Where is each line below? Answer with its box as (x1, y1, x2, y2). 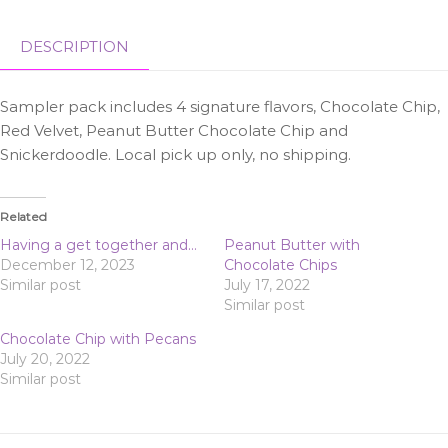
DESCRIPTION (20, 37, 129, 56)
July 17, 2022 (224, 276, 310, 295)
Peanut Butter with (224, 236, 360, 255)
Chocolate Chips (224, 256, 337, 275)
